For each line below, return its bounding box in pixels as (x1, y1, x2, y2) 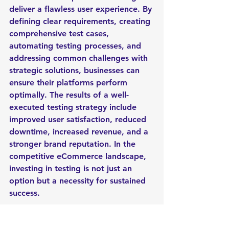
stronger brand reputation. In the (9, 139, 138, 149)
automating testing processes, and (9, 41, 144, 51)
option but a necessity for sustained (9, 176, 148, 186)
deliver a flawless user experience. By (9, 4, 154, 14)
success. (9, 188, 40, 198)
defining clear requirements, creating (9, 16, 153, 26)
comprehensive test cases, (9, 29, 111, 38)
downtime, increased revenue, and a (9, 127, 151, 136)
